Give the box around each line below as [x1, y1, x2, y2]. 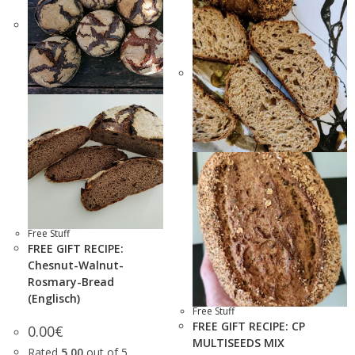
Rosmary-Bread [28, 274, 114, 289]
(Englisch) [28, 291, 80, 306]
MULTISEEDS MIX [193, 335, 284, 350]
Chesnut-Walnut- [28, 258, 124, 273]
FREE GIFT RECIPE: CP [193, 319, 305, 334]
